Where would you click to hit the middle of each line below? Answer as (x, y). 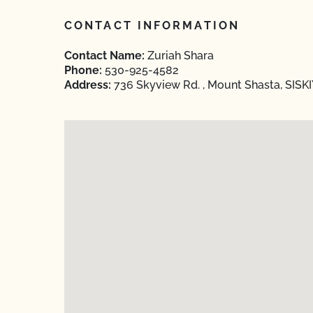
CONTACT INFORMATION (152, 26)
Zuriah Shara (179, 56)
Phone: (83, 70)
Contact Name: (104, 56)
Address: (88, 85)
